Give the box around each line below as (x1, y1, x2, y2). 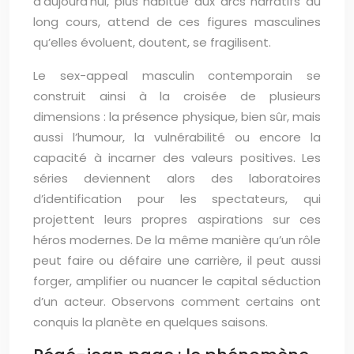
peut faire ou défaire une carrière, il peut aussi (33, 252, 321, 269)
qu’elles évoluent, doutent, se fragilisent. (33, 34, 271, 51)
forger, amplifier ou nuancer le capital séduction (33, 273, 321, 289)
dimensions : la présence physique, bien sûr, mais (33, 108, 321, 125)
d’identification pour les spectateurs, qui (33, 190, 321, 207)
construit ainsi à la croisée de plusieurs (33, 88, 321, 104)
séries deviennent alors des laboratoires (33, 170, 321, 186)
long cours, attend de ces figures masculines (33, 13, 321, 30)
